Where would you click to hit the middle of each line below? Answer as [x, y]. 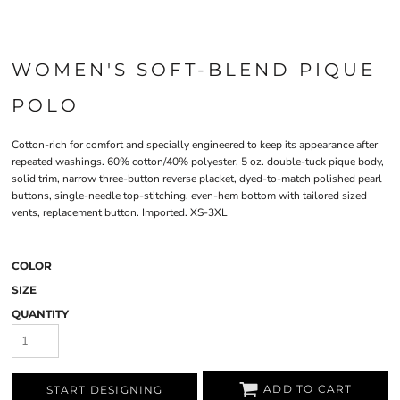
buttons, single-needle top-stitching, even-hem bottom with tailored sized [189, 196]
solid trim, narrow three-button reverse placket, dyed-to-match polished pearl [197, 179]
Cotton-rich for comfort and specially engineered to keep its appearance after [195, 145]
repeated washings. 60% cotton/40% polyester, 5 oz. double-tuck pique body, [198, 162]
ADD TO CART [308, 389]
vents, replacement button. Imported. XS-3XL [120, 212]
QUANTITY [40, 314]
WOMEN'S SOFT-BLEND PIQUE [194, 70]
